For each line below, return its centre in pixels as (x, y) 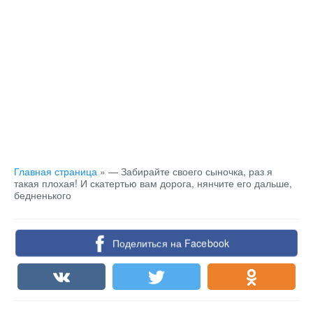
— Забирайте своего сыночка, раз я (190, 171)
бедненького (43, 195)
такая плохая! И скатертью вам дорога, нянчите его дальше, (153, 183)
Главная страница (56, 171)
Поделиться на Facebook (170, 243)
